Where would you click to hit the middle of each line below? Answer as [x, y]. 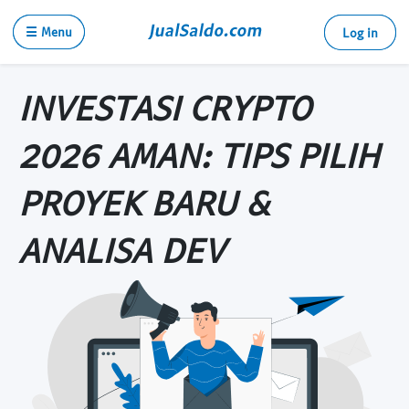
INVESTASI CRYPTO [164, 107]
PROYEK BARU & [144, 202]
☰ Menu [49, 31]
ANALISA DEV [121, 249]
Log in [360, 32]
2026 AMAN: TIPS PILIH [199, 154]
